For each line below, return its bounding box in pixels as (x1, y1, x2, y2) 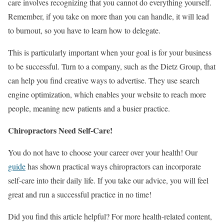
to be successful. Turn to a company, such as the (8, 60, 160, 71)
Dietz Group (160, 60, 200, 71)
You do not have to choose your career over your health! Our (8, 146, 197, 157)
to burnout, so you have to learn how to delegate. (8, 24, 160, 35)
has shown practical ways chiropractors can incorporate (25, 160, 201, 171)
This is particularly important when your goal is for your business (8, 46, 211, 57)
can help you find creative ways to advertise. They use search (8, 74, 199, 85)
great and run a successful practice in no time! (8, 188, 151, 199)
